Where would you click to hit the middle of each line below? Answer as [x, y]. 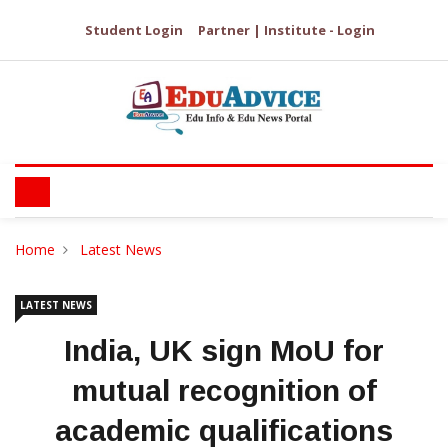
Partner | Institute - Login [286, 30]
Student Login [134, 30]
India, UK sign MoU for [224, 350]
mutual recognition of [224, 390]
